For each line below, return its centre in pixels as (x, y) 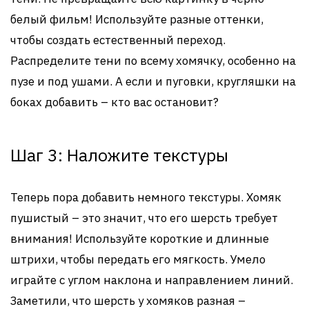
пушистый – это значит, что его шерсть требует (144, 218)
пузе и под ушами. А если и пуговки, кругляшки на (153, 81)
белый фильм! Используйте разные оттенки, (137, 19)
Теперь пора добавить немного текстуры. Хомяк (146, 197)
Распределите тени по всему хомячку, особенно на (153, 61)
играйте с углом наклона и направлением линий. (152, 280)
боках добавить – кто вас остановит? (114, 102)
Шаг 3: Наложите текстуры (119, 155)
